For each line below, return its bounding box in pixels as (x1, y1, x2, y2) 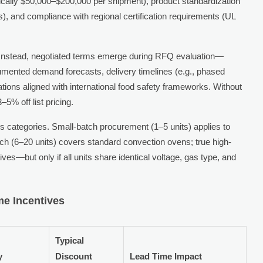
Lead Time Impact (130, 251, 203, 261)
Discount (55, 251, 93, 261)
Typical (55, 235, 85, 245)
